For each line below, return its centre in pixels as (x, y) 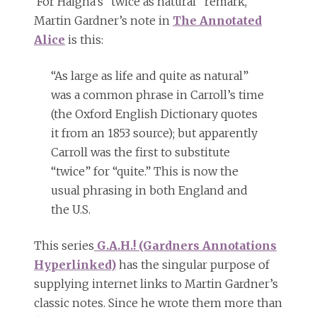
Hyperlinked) (75, 265)
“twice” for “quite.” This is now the (145, 172)
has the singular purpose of (193, 265)
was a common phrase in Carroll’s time (157, 95)
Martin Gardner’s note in (103, 21)
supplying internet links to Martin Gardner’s (156, 284)
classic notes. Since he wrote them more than (158, 303)
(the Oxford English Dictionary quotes (154, 114)
